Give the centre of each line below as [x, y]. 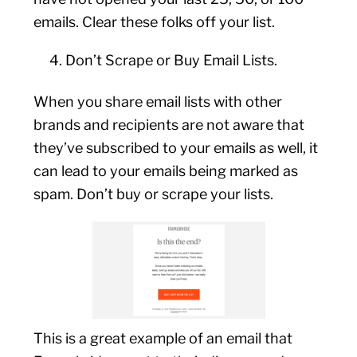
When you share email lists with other [158, 102]
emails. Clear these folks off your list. [155, 22]
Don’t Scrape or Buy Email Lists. [172, 60]
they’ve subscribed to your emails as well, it [176, 148]
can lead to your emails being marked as [166, 171]
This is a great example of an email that [163, 338]
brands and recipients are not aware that [169, 125]
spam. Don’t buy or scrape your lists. [155, 194]
